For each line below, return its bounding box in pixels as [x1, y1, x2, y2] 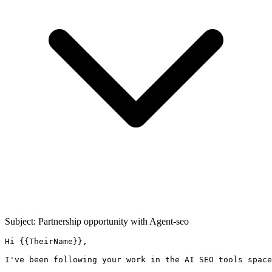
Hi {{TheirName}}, [5, 236, 87, 246]
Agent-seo [149, 216, 189, 226]
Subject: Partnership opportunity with [5, 216, 149, 226]
